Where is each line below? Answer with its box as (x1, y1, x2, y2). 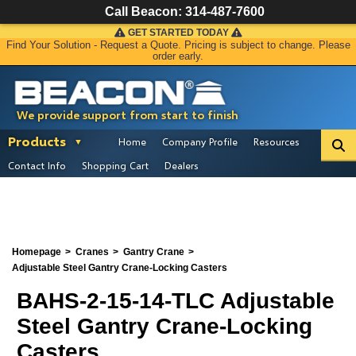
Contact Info (8, 159, 66, 172)
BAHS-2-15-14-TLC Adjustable (17, 288, 335, 313)
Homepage (12, 246, 61, 257)
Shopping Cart (82, 159, 149, 172)
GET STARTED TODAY (127, 27, 229, 38)
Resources (253, 135, 300, 148)
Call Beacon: (105, 5, 185, 18)
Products (8, 133, 66, 149)
